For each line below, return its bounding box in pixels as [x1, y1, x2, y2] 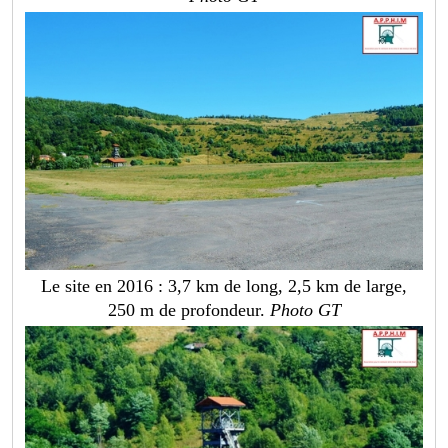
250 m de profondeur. [107, 300, 270, 321]
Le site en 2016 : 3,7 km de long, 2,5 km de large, [41, 276, 407, 297]
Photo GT [269, 300, 341, 321]
